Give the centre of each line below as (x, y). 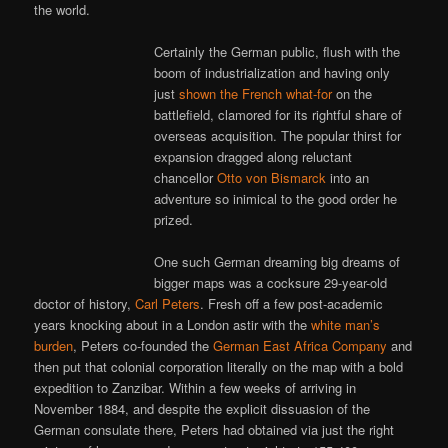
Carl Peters (168, 304)
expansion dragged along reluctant (253, 156)
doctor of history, (85, 304)
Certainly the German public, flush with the (277, 51)
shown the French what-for (256, 93)
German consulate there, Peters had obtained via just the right (214, 430)
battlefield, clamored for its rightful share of (278, 114)
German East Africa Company (300, 346)
